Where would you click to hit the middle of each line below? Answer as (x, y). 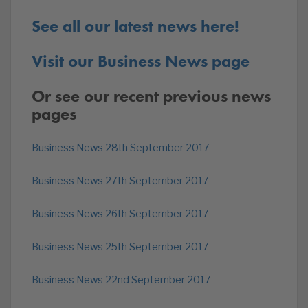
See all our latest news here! (135, 26)
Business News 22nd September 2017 (121, 280)
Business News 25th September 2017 (120, 247)
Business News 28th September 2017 (121, 148)
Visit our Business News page (141, 61)
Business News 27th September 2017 (120, 181)
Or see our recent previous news (151, 96)
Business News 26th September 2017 (120, 214)
